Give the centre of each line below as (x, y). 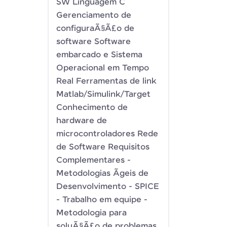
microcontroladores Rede (107, 134)
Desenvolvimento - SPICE (108, 187)
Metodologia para (91, 213)
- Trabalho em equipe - (102, 200)
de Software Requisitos (103, 147)
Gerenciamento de (94, 15)
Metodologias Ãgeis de (102, 174)
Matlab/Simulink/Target (103, 94)
